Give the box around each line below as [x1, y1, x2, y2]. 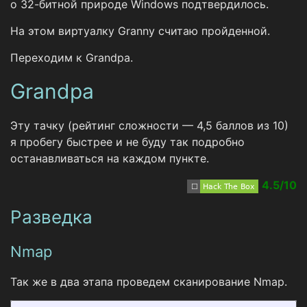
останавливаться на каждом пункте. [10, 151, 209, 166]
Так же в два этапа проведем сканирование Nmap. [10, 275, 287, 289]
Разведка [10, 206, 93, 228]
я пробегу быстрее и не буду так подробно [10, 135, 245, 149]
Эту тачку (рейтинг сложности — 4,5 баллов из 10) [10, 119, 288, 133]
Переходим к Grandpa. [10, 51, 133, 65]
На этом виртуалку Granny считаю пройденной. [10, 24, 270, 38]
